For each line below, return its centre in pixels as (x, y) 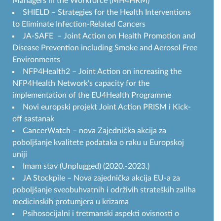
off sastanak (33, 119)
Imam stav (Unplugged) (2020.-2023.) (86, 166)
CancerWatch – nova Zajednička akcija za (94, 130)
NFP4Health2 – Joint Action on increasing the (102, 71)
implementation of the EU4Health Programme (92, 95)
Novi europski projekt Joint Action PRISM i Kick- (107, 107)
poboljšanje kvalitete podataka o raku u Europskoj (98, 142)
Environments (36, 59)
